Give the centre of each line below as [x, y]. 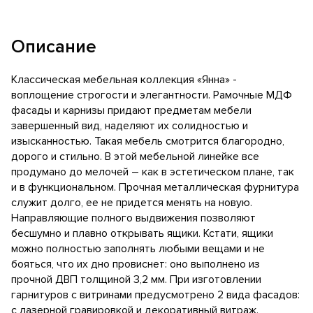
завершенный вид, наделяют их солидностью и [130, 126]
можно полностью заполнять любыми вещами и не [138, 249]
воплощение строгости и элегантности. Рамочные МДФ [152, 95]
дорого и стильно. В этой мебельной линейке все [135, 157]
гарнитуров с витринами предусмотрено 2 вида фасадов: [155, 295]
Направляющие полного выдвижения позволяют [133, 218]
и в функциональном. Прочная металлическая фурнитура [155, 188]
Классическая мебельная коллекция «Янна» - [124, 80]
